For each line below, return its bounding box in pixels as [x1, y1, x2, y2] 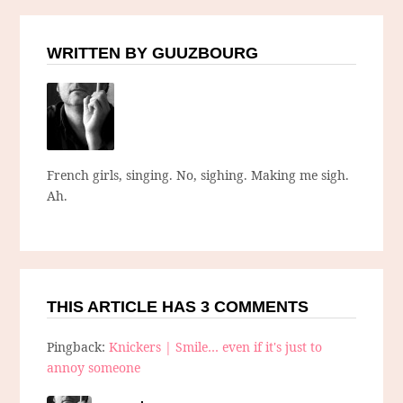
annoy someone [47, 359, 141, 377]
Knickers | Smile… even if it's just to [109, 338, 323, 356]
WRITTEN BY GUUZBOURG [47, 44, 259, 63]
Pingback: [47, 338, 110, 356]
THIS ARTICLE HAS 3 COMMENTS [47, 298, 309, 317]
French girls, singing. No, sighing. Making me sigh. [47, 166, 350, 184]
